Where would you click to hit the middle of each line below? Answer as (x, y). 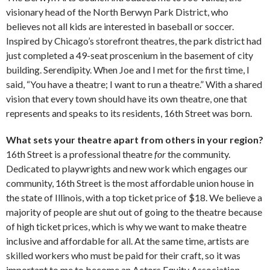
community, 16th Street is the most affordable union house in (130, 183)
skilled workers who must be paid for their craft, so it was (123, 255)
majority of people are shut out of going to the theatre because (134, 212)
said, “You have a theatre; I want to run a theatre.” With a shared (134, 84)
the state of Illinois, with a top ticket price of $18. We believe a (134, 197)
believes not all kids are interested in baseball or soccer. (120, 26)
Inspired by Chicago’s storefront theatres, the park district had (134, 40)
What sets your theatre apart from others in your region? (135, 139)
